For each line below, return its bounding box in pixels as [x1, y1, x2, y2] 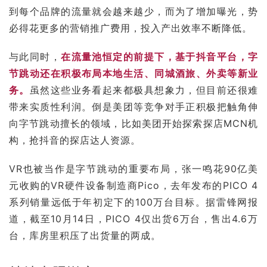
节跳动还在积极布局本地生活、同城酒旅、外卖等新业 [9, 67, 258, 79]
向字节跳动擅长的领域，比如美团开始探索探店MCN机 [9, 117, 258, 129]
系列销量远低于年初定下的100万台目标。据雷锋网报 [9, 195, 258, 208]
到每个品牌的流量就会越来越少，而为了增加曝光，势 [9, 5, 258, 17]
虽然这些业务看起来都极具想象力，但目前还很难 [29, 83, 259, 96]
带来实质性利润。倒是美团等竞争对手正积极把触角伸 [9, 100, 258, 113]
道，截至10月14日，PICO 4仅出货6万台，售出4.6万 [9, 212, 258, 225]
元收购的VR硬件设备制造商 [9, 179, 138, 191]
